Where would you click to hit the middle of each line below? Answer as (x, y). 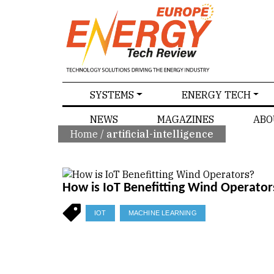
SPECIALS (37, 54)
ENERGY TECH (216, 94)
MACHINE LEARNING (162, 213)
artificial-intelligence (158, 134)
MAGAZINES (186, 119)
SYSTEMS (112, 94)
